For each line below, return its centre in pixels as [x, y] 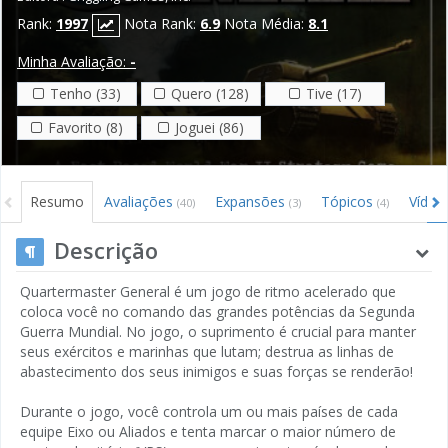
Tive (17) [333, 93]
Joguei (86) [209, 127]
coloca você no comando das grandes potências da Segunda [217, 311]
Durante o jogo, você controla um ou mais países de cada [209, 411]
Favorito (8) [85, 127]
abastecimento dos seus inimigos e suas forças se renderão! [216, 371]
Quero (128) [209, 93]
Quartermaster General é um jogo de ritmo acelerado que [208, 291]
